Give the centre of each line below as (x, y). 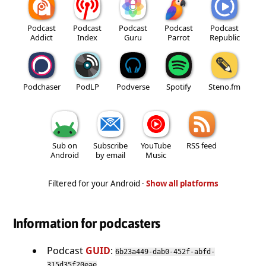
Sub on (64, 145)
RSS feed (202, 145)
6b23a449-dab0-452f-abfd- (165, 251)
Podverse (133, 86)
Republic (224, 37)
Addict (42, 37)
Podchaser (42, 86)
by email (110, 155)
